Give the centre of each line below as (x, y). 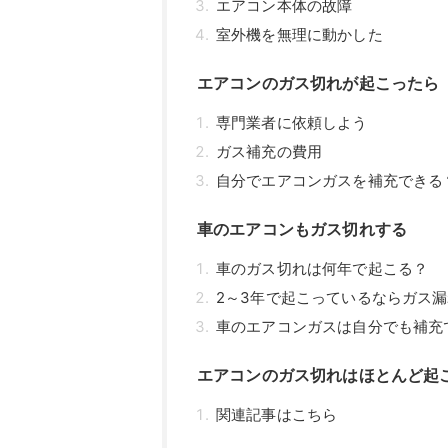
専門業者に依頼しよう (292, 123)
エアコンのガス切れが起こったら (318, 83)
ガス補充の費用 (269, 152)
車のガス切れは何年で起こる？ (322, 269)
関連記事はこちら (277, 415)
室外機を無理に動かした (299, 35)
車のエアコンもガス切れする (302, 229)
